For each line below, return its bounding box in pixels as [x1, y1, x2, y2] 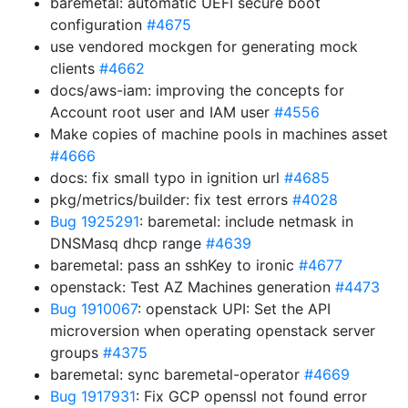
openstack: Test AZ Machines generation [50, 278, 335, 296]
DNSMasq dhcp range [50, 234, 206, 252]
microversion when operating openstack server [50, 321, 375, 340]
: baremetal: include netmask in [139, 212, 353, 230]
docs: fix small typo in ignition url [50, 168, 284, 187]
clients [50, 59, 99, 77]
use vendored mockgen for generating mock [50, 37, 358, 56]
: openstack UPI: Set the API [138, 300, 331, 318]
